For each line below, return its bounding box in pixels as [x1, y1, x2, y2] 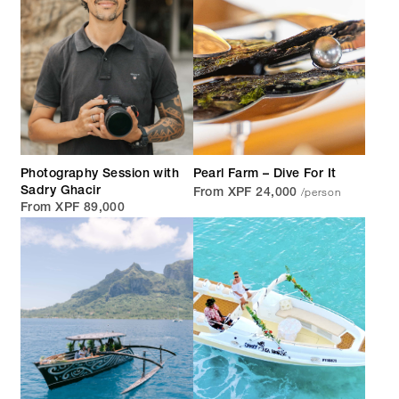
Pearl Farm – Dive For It [192, 168, 337, 182]
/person [300, 184, 341, 199]
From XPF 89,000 [20, 202, 126, 216]
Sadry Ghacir [20, 185, 102, 199]
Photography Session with [20, 168, 180, 182]
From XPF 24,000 [192, 187, 297, 200]
